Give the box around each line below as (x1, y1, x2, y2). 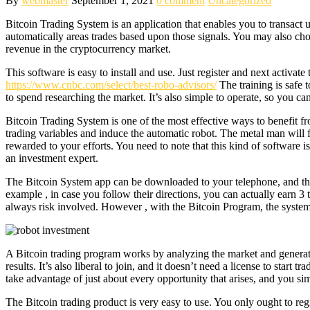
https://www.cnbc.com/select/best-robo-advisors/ (6, 78, 217, 91)
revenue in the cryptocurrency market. (6, 42, 171, 55)
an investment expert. (6, 152, 98, 164)
